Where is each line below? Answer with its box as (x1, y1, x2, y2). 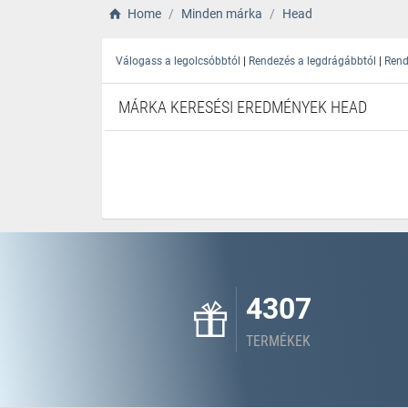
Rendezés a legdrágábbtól (249, 55, 376, 67)
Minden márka (180, 6, 262, 21)
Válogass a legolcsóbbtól (116, 55, 240, 67)
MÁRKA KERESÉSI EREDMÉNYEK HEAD (118, 97, 367, 117)
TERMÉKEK (246, 332, 311, 350)
